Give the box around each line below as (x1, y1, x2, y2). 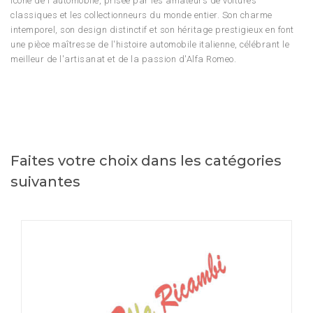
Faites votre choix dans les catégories (10, 152, 282, 170)
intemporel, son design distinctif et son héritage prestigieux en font (10, 24, 294, 36)
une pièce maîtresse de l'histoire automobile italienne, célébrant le (10, 39, 289, 50)
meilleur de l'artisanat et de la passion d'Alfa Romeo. (10, 54, 236, 65)
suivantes (10, 173, 80, 191)
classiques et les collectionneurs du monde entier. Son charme (10, 10, 272, 21)
